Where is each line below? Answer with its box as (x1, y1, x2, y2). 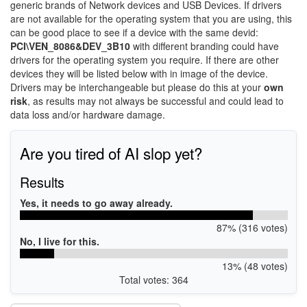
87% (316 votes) (216, 220, 288, 234)
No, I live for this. (19, 234, 99, 248)
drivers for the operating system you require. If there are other (10, 53, 279, 66)
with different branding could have (130, 39, 279, 53)
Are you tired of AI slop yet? (19, 141, 202, 164)
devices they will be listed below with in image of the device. (10, 66, 268, 80)
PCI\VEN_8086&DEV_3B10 (10, 39, 130, 53)
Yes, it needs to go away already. (19, 195, 173, 210)
